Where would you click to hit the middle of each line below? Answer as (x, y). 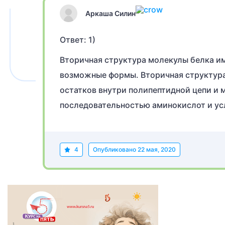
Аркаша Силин (110, 13)
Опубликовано (115, 149)
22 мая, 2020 (157, 149)
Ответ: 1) (78, 40)
